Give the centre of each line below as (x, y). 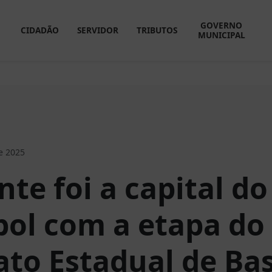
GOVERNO (222, 25)
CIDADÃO (39, 30)
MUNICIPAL (221, 35)
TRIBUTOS (157, 30)
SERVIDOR (97, 30)
